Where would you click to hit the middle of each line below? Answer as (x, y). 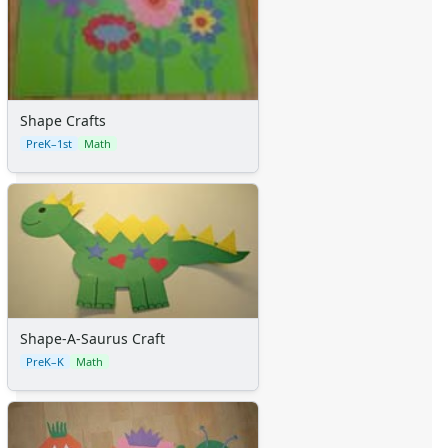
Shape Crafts (63, 120)
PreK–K (45, 361)
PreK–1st (49, 143)
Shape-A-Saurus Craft (92, 338)
